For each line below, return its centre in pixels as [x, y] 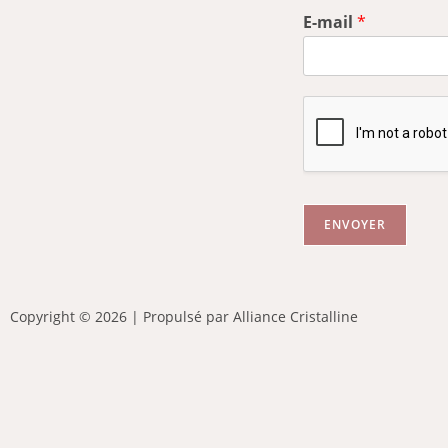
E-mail [330, 22]
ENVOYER [355, 225]
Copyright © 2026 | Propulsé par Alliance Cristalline [184, 317]
